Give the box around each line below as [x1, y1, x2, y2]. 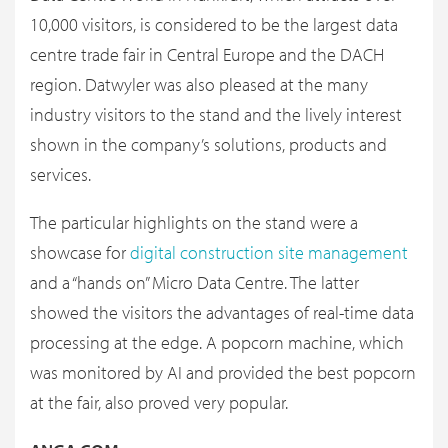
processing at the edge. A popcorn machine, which [30, 331, 404, 355]
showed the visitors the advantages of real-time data [30, 301, 414, 325]
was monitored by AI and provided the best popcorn [30, 361, 416, 385]
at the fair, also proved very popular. [30, 391, 288, 415]
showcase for [30, 241, 130, 265]
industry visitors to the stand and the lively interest [30, 103, 402, 127]
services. [30, 163, 91, 187]
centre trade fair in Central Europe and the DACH [30, 43, 384, 67]
